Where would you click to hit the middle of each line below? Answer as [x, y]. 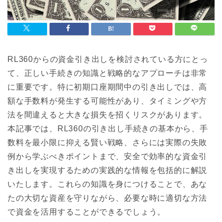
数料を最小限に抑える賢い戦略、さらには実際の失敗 [108, 143]
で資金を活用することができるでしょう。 [87, 212]
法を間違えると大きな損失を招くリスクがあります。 [108, 115]
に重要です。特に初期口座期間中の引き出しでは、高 [108, 87]
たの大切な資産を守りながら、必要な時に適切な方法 [108, 198]
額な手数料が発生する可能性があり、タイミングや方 [108, 101]
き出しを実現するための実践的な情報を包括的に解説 [108, 170]
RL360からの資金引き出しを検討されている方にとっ [108, 59]
